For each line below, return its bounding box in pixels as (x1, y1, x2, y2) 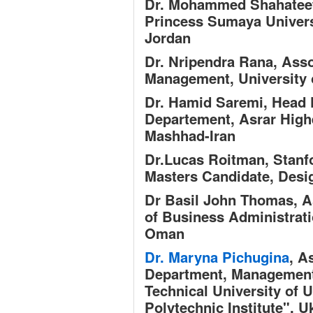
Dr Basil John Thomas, (145, 189, 302, 210)
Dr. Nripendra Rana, (145, 51, 282, 71)
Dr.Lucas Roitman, (145, 149, 273, 169)
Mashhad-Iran (145, 125, 235, 145)
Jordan (145, 27, 191, 48)
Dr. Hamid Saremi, (145, 92, 272, 112)
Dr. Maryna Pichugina (145, 247, 289, 267)
